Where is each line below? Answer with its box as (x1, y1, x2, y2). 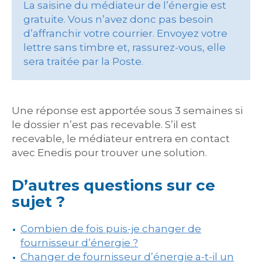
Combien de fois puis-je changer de (20, 223, 201, 235)
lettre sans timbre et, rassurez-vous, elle (23, 42, 226, 53)
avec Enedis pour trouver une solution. (12, 147, 207, 158)
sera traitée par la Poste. (23, 56, 143, 67)
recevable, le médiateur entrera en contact (12, 133, 230, 144)
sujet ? (12, 192, 65, 211)
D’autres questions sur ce (12, 176, 215, 195)
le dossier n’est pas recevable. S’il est (12, 119, 196, 130)
